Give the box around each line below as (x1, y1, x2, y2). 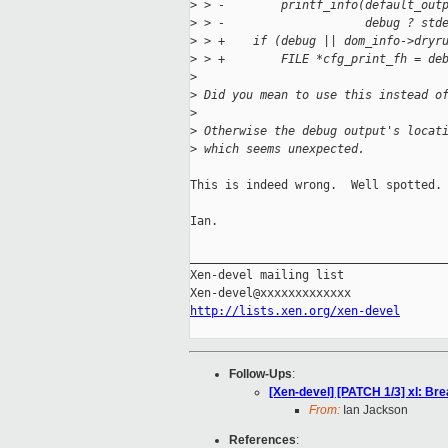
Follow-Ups (229, 367, 292, 382)
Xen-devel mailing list (190, 268, 344, 283)
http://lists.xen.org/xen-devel (190, 304, 400, 319)
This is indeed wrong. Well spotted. (190, 178, 442, 193)
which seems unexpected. (197, 142, 365, 157)
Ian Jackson (340, 403, 408, 418)
